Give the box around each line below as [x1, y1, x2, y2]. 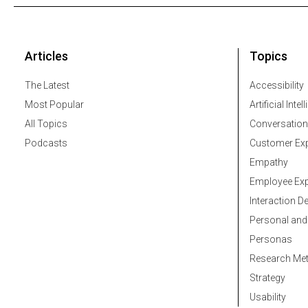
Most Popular [25, 99, 84, 111]
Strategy [250, 272, 285, 284]
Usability [250, 291, 286, 303]
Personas [250, 234, 292, 245]
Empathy [250, 157, 288, 168]
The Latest [25, 80, 69, 91]
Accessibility [250, 80, 304, 91]
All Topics [25, 118, 67, 130]
